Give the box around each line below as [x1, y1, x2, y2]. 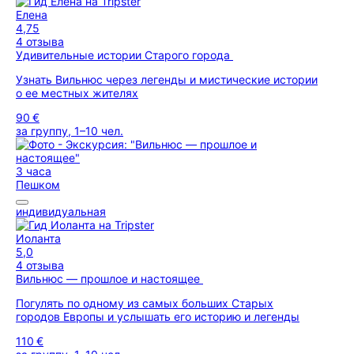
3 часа [16, 164, 51, 178]
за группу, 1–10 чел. [16, 124, 123, 137]
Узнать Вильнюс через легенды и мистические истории [16, 73, 318, 86]
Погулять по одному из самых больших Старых [16, 296, 273, 310]
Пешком [16, 178, 60, 191]
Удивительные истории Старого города [16, 48, 233, 62]
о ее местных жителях [16, 86, 138, 100]
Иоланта [16, 232, 61, 245]
